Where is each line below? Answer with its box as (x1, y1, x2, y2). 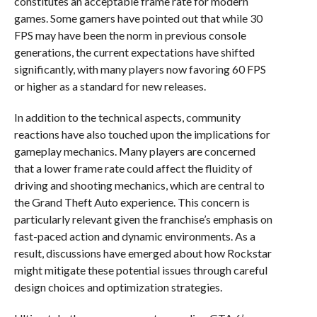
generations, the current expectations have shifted (13, 45, 255, 59)
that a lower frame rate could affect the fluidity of (13, 161, 253, 175)
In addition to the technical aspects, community (13, 110, 241, 125)
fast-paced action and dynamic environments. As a (13, 229, 255, 243)
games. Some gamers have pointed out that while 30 (13, 11, 263, 25)
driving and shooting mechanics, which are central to (13, 178, 265, 192)
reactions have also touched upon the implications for (13, 127, 270, 142)
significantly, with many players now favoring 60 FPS (13, 62, 266, 76)
